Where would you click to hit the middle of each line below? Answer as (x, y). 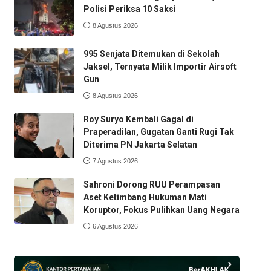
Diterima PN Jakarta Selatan (140, 144)
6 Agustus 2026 (115, 226)
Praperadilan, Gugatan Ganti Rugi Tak (158, 132)
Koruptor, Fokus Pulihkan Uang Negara (161, 210)
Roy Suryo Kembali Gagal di (138, 119)
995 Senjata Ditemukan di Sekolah (151, 54)
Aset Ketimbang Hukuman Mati (145, 197)
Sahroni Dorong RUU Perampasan (152, 184)
